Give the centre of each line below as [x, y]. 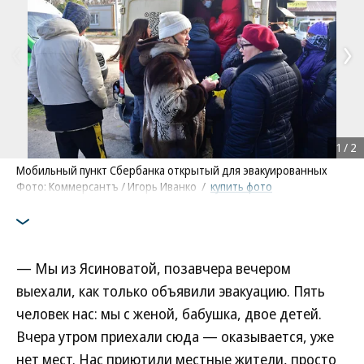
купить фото [241, 186]
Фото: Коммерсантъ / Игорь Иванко [108, 186]
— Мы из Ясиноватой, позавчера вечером [154, 268]
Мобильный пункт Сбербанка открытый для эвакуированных [172, 170]
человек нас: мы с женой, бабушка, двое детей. [169, 314]
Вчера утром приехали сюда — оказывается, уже [175, 336]
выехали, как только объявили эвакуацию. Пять [171, 291]
